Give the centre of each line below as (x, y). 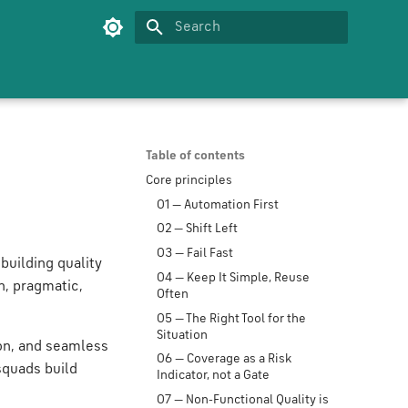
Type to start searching (234, 60)
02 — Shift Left (197, 229)
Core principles (189, 180)
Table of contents (195, 156)
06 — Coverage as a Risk (224, 359)
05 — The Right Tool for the (231, 318)
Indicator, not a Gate (213, 376)
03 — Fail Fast (195, 253)
